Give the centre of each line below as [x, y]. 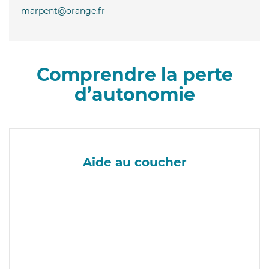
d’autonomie [134, 94]
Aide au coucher [134, 162]
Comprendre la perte [134, 74]
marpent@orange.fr [63, 11]
